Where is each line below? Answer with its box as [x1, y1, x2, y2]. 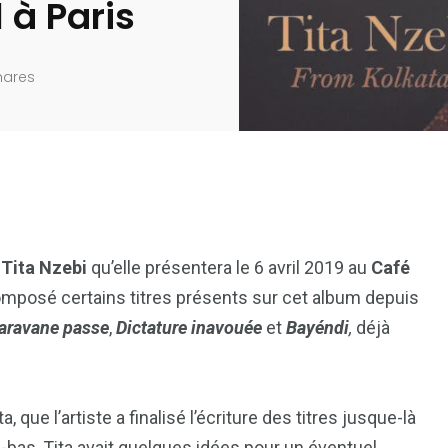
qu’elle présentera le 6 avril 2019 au [87, 257, 371, 279]
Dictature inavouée [116, 317, 262, 339]
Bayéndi [286, 317, 349, 339]
